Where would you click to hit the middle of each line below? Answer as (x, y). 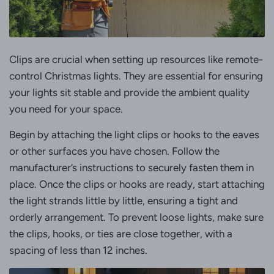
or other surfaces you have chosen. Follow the (114, 151)
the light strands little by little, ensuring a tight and (124, 201)
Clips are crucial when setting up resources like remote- (136, 60)
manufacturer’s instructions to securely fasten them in (131, 168)
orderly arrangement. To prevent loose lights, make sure (136, 217)
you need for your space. (66, 109)
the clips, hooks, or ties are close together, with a (121, 234)
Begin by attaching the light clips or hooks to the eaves (134, 135)
